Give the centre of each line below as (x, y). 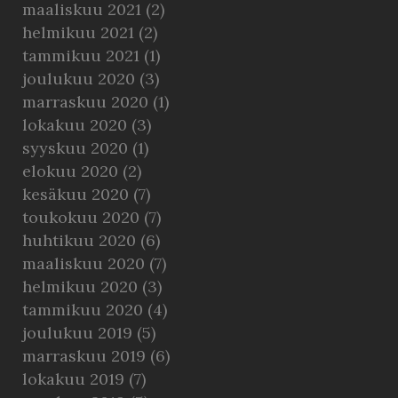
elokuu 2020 (70, 171)
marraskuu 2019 (84, 356)
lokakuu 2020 (75, 125)
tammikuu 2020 (83, 310)
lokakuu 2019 (73, 379)
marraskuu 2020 (85, 102)
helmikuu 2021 (78, 32)
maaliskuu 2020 (84, 263)
